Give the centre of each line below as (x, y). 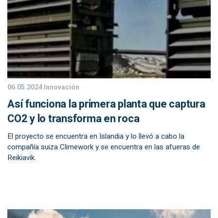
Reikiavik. (22, 158)
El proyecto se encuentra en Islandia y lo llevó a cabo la (96, 136)
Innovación (61, 87)
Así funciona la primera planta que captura (106, 104)
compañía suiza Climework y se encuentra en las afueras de (104, 147)
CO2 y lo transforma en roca (73, 119)
